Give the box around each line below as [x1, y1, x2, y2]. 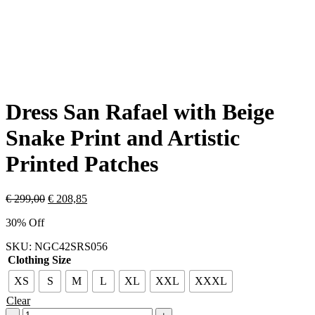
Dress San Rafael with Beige [6, 99, 274, 125]
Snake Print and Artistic [6, 125, 240, 151]
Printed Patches [6, 151, 158, 177]
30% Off [6, 216, 44, 229]
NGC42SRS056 [34, 240, 108, 252]
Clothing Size [8, 253, 71, 266]
